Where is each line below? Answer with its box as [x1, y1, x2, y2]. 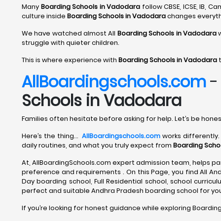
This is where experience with [22, 55, 118, 65]
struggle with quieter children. [22, 38, 119, 47]
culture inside [22, 11, 67, 21]
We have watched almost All [22, 29, 117, 38]
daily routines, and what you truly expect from [22, 141, 173, 150]
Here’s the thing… [22, 131, 82, 141]
